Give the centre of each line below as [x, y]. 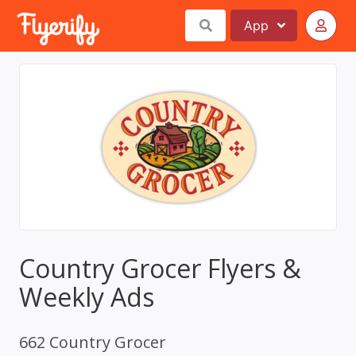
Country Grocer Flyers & [160, 268]
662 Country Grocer [93, 342]
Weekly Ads [87, 297]
